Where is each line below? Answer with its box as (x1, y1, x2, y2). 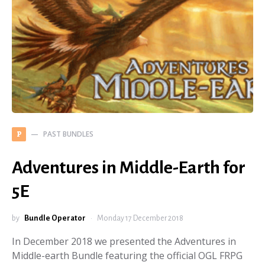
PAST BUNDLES (43, 129, 93, 140)
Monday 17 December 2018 (97, 214, 183, 223)
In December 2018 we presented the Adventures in (12, 235, 236, 248)
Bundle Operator (24, 214, 86, 223)
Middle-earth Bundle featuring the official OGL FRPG (12, 249, 243, 263)
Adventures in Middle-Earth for (12, 158, 245, 177)
